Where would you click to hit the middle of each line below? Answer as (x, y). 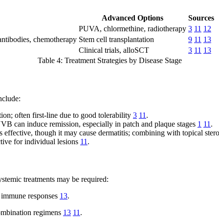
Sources (201, 18)
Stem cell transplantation (116, 40)
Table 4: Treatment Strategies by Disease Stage (109, 61)
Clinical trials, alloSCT (114, 50)
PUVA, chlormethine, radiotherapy (132, 29)
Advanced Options (132, 18)
